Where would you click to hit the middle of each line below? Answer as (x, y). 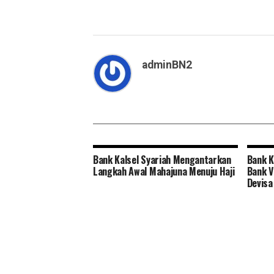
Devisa (260, 183)
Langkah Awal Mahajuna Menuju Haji (164, 171)
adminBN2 (167, 65)
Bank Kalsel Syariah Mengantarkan (162, 159)
